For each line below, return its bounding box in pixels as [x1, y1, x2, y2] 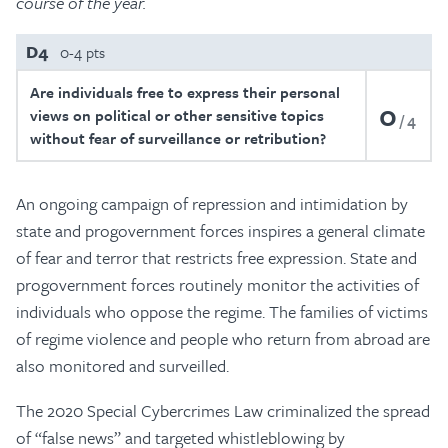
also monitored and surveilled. [16, 353, 229, 378]
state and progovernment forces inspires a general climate [16, 218, 425, 243]
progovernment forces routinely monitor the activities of [16, 272, 419, 297]
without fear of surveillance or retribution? [30, 127, 326, 149]
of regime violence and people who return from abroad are [16, 326, 430, 351]
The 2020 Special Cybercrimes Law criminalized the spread [16, 398, 430, 423]
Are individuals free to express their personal [30, 81, 340, 103]
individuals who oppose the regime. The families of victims [16, 299, 428, 324]
